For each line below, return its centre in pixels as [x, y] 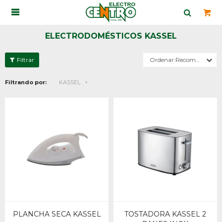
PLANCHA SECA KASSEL [57, 214]
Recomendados [186, 60]
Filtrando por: [26, 82]
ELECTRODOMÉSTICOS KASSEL [111, 36]
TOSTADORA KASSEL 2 [165, 214]
